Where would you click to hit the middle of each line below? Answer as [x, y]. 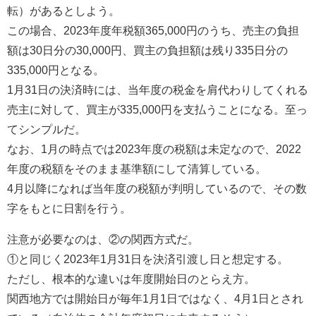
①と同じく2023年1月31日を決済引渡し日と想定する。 [148, 259]
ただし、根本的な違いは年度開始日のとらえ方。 [131, 278]
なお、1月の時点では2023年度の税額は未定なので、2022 [154, 148]
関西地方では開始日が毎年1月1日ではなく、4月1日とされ [155, 298]
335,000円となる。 [56, 69]
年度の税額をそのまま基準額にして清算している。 [137, 168]
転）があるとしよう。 [63, 10]
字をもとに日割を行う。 [69, 208]
